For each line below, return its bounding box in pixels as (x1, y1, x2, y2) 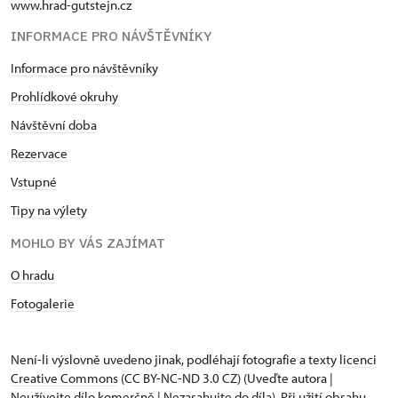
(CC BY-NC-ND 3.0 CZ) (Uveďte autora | (118, 369, 333, 386)
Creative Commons (11, 369, 118, 386)
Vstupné (11, 172, 57, 190)
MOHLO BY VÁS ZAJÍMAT (11, 234, 165, 251)
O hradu (11, 266, 54, 283)
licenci (339, 350, 377, 368)
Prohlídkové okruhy (11, 87, 118, 105)
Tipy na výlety (11, 201, 87, 219)
